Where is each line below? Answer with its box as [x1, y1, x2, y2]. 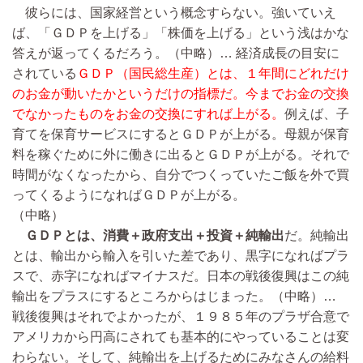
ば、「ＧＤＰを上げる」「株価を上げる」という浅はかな [12, 26, 349, 41]
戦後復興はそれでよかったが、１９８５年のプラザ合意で [12, 310, 349, 324]
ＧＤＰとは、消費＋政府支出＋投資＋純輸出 [25, 228, 284, 243]
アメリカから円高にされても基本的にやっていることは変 [12, 330, 349, 344]
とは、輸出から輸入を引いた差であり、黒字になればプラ [12, 249, 349, 263]
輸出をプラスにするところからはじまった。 [12, 289, 271, 304]
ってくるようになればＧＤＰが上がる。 [12, 188, 246, 203]
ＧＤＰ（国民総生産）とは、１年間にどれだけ [77, 66, 349, 81]
